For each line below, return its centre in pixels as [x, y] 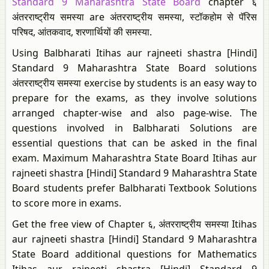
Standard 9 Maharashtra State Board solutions [134, 68]
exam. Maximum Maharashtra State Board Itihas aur [134, 158]
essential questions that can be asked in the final [134, 143]
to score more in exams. [67, 203]
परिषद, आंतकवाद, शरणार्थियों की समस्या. [82, 32]
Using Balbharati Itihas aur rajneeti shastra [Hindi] [134, 53]
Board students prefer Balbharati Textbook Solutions [134, 188]
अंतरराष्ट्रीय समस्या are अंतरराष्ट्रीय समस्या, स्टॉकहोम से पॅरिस [134, 17]
